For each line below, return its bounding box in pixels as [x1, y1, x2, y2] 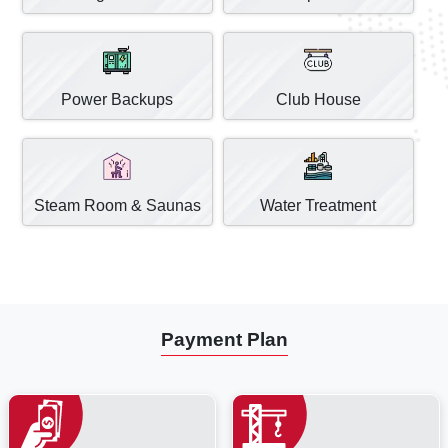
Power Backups [61, 90, 174, 108]
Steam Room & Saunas [33, 196, 201, 214]
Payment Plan [160, 328, 288, 350]
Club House [275, 90, 361, 108]
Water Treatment [260, 196, 377, 214]
